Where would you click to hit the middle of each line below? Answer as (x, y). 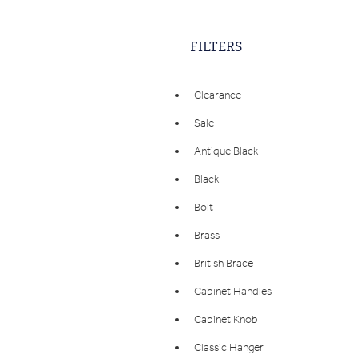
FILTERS (216, 47)
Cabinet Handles (233, 292)
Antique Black (226, 151)
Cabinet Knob (226, 320)
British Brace (224, 264)
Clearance (218, 95)
